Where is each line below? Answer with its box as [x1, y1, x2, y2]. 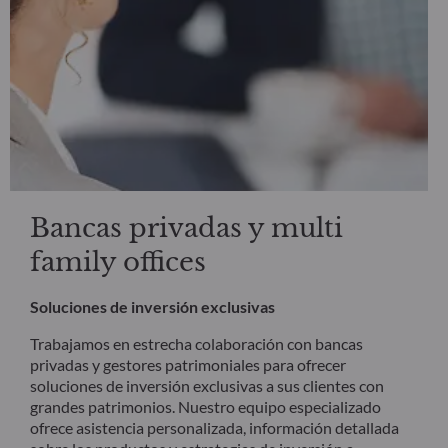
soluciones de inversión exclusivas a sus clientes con [30, 375, 384, 395]
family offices [30, 245, 206, 278]
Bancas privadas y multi [30, 211, 343, 244]
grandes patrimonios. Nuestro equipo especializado [30, 396, 381, 416]
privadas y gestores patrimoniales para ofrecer [30, 354, 346, 374]
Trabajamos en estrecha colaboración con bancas [30, 333, 363, 353]
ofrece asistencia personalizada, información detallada [30, 417, 399, 437]
